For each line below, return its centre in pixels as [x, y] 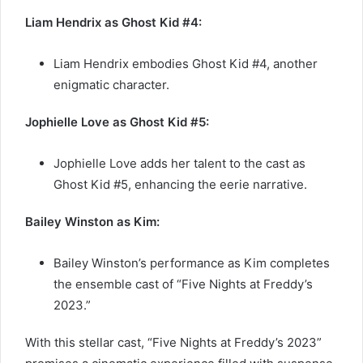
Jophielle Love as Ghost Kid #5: [117, 122]
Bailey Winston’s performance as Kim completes [192, 263]
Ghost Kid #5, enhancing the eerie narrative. [180, 184]
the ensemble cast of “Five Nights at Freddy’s [183, 284]
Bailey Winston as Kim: [92, 221]
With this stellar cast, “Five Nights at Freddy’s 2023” [173, 342]
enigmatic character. [111, 84]
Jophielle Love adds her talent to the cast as [179, 163]
